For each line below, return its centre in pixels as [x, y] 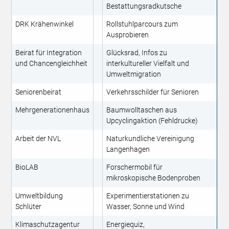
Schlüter [29, 207]
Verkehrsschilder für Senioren [153, 92]
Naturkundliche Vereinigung [151, 139]
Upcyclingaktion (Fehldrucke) [152, 121]
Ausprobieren [128, 35]
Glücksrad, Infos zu [137, 53]
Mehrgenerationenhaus [53, 110]
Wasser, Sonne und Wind [146, 207]
